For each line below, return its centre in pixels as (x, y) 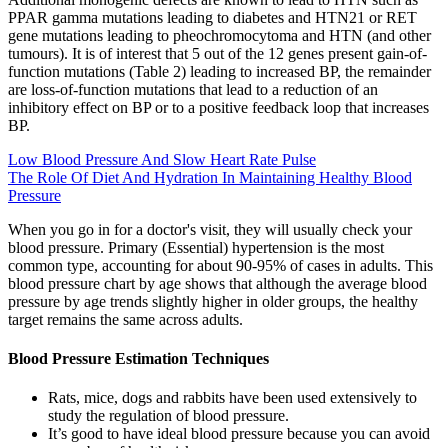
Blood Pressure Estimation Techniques (138, 358)
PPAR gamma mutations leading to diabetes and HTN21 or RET (212, 17)
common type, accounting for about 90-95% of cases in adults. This (220, 265)
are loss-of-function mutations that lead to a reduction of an (193, 89)
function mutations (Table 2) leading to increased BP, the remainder (219, 71)
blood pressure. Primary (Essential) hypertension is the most (196, 247)
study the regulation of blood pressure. (168, 416)
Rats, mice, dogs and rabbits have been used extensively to (232, 398)
